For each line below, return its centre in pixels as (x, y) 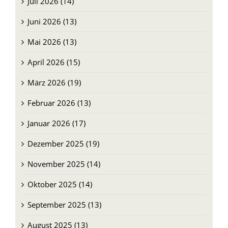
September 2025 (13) (64, 203)
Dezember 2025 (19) (63, 142)
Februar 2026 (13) (59, 102)
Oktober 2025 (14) (60, 183)
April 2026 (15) (53, 61)
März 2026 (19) (54, 81)
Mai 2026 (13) (52, 40)
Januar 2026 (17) (56, 122)
